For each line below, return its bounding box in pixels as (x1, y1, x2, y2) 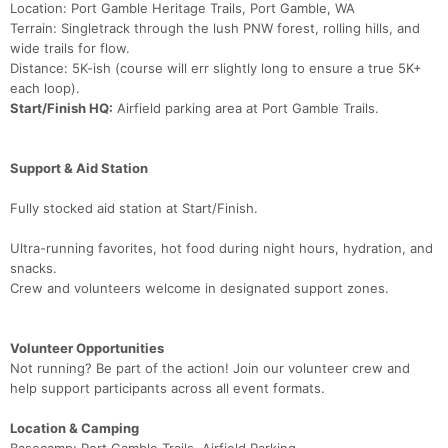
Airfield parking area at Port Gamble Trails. (113, 100, 379, 117)
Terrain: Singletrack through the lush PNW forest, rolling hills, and (10, 20, 420, 37)
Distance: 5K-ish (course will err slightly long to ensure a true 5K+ (10, 60, 422, 77)
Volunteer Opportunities (10, 340, 164, 357)
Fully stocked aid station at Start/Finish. (10, 200, 258, 217)
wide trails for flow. (10, 40, 130, 57)
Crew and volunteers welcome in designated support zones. (10, 280, 389, 297)
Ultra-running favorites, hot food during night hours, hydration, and (10, 240, 433, 257)
